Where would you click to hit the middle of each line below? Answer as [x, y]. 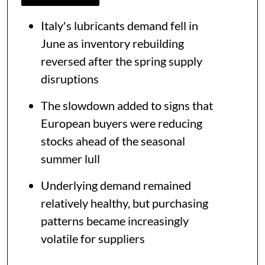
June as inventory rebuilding [112, 43]
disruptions [70, 79]
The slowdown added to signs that [127, 106]
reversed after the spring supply [122, 61]
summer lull [70, 159]
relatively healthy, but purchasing [125, 203]
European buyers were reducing [122, 123]
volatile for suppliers [93, 239]
